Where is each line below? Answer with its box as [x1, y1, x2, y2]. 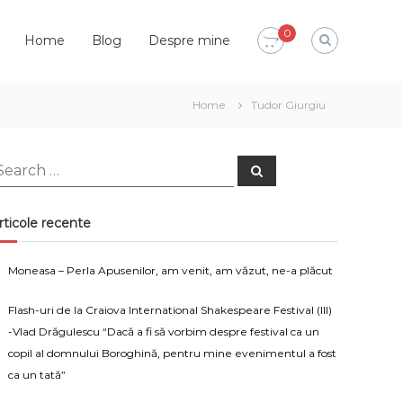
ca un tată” [8, 368, 67, 381]
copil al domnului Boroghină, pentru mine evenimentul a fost [8, 346, 337, 360]
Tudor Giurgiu [251, 98, 326, 112]
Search [250, 161, 293, 177]
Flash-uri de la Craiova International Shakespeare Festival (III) [8, 303, 333, 317]
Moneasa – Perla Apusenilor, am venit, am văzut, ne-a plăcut [8, 264, 334, 277]
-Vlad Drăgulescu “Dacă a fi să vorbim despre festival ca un [8, 325, 320, 338]
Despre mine [148, 32, 230, 49]
